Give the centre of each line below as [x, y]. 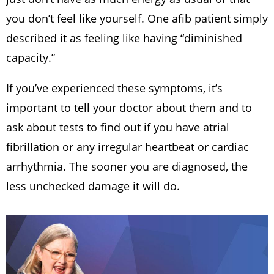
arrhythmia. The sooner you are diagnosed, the [127, 166]
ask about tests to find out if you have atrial [118, 127]
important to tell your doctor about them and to [129, 108]
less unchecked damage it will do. [93, 186]
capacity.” [31, 57]
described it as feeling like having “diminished [124, 38]
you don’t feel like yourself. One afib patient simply [137, 18]
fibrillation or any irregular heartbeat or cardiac [128, 147]
